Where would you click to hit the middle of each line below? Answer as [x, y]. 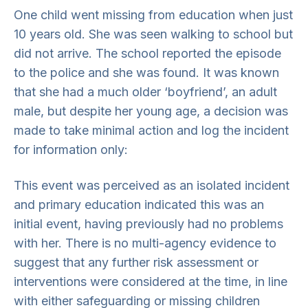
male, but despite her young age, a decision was [151, 111]
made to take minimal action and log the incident [151, 130]
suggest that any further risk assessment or [136, 262]
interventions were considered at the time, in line [151, 282]
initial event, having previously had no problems [148, 224]
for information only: [71, 150]
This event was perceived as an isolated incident [152, 185]
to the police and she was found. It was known [146, 73]
